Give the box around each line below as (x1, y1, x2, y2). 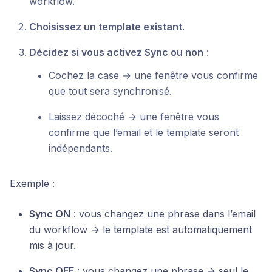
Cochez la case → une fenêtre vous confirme (49, 69, 258, 82)
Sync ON (29, 208, 70, 220)
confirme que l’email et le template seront (49, 126, 239, 139)
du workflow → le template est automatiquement (29, 223, 252, 236)
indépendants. (49, 142, 112, 155)
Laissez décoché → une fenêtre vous (49, 110, 219, 123)
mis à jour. (29, 239, 76, 252)
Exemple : (10, 177, 55, 190)
